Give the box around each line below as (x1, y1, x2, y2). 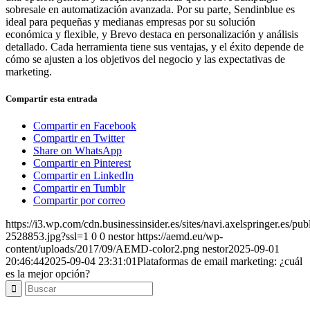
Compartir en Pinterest (33, 157, 131, 170)
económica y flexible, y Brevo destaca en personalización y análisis (6, 28, 298, 40)
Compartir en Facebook (33, 120, 136, 132)
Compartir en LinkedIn (33, 170, 134, 182)
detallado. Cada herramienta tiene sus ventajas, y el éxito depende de (6, 41, 304, 53)
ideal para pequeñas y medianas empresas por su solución (6, 16, 255, 28)
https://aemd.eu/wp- (137, 230, 223, 243)
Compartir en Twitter (33, 132, 125, 145)
